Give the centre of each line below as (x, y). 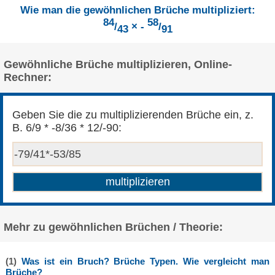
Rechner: (27, 78)
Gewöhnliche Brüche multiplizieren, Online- (118, 65)
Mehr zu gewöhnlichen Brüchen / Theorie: (113, 227)
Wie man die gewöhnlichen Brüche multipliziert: (137, 10)
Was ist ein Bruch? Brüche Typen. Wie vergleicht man (145, 261)
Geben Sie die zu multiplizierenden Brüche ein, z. (133, 114)
